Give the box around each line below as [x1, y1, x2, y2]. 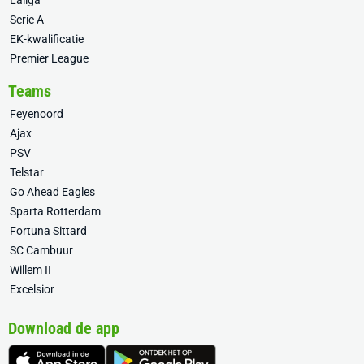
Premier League [10, 52, 89, 65]
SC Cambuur [10, 244, 73, 257]
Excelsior [10, 283, 54, 296]
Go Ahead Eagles [10, 185, 95, 198]
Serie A [10, 13, 44, 26]
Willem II [10, 263, 51, 276]
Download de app [8, 318, 119, 338]
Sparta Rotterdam [10, 205, 101, 218]
